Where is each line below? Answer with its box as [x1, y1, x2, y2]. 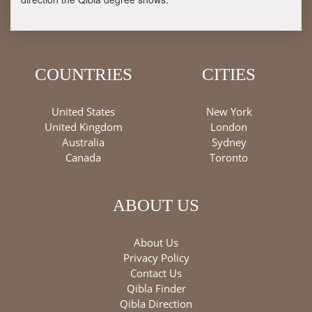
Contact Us [130, 266, 182, 281]
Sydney [211, 135, 247, 150]
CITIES [202, 65, 256, 84]
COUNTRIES [34, 65, 132, 84]
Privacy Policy [123, 251, 189, 265]
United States [52, 104, 115, 119]
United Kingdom [44, 120, 123, 134]
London [210, 120, 247, 134]
